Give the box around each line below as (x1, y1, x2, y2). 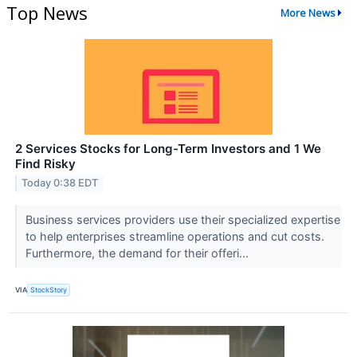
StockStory (30, 285, 68, 295)
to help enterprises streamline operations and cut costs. (25, 229, 324, 243)
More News (280, 6, 335, 21)
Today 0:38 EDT (22, 177, 99, 190)
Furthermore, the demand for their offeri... (25, 245, 252, 260)
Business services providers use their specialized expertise (25, 212, 340, 226)
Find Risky (15, 155, 76, 171)
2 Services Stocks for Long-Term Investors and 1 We (15, 140, 321, 156)
